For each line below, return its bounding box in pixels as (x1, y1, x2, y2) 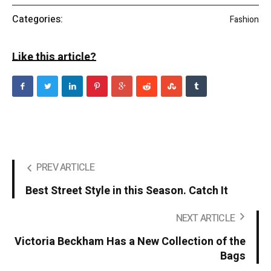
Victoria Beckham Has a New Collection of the (15, 233, 246, 250)
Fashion (230, 13, 259, 26)
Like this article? (12, 49, 96, 66)
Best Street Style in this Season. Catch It (25, 183, 228, 200)
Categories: (12, 12, 63, 27)
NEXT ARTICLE (175, 211, 235, 226)
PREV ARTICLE (36, 160, 95, 175)
